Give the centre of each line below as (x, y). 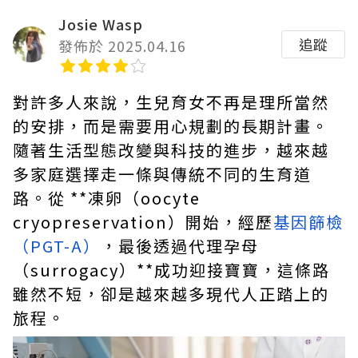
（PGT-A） (57, 246)
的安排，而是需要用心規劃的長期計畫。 (171, 126)
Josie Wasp (101, 24)
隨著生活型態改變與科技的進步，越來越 (171, 150)
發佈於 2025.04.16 (122, 46)
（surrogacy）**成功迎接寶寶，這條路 (171, 270)
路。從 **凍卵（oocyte (107, 198)
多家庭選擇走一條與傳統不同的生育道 (162, 174)
